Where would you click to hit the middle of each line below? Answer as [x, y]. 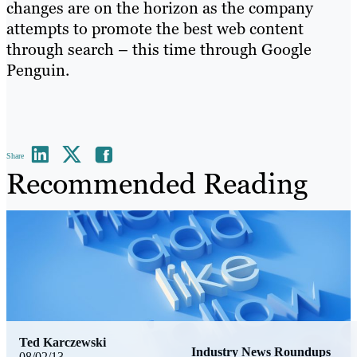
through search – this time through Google [159, 50]
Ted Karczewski [63, 342]
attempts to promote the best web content [155, 29]
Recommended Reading [157, 184]
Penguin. [38, 71]
